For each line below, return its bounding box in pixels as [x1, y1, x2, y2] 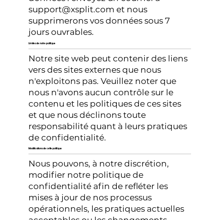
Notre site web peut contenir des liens [28, 53, 188, 63]
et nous [114, 4, 148, 15]
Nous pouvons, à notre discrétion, [28, 159, 169, 169]
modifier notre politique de [28, 170, 144, 180]
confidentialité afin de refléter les [28, 181, 168, 192]
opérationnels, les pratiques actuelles [28, 204, 185, 214]
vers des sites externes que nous [28, 64, 162, 75]
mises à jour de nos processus [28, 192, 152, 203]
